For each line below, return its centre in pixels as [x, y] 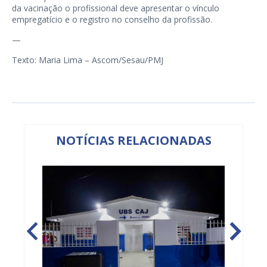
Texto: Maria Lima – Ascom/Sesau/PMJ [88, 60]
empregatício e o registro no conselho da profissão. [112, 20]
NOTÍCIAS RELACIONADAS [133, 141]
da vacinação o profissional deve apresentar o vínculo [116, 8]
